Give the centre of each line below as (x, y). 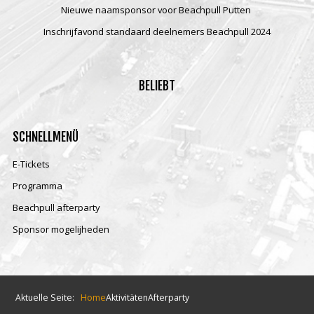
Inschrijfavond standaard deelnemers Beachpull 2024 (157, 32)
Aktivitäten (127, 298)
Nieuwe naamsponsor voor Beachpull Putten (157, 10)
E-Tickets (31, 164)
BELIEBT (157, 86)
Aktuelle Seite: (47, 298)
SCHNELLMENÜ (45, 137)
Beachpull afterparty (56, 207)
